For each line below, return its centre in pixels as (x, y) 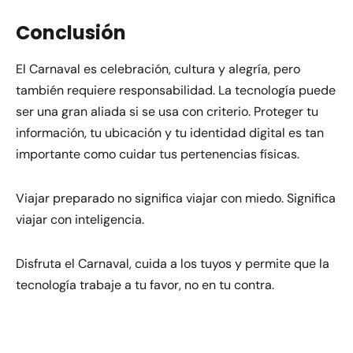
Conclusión (71, 33)
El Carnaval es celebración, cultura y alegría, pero (158, 69)
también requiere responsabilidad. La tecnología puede (176, 91)
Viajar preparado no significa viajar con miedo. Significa (176, 199)
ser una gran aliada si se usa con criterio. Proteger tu (167, 112)
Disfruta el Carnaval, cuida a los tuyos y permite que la (173, 264)
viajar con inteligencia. (80, 220)
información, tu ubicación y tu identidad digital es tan (170, 133)
